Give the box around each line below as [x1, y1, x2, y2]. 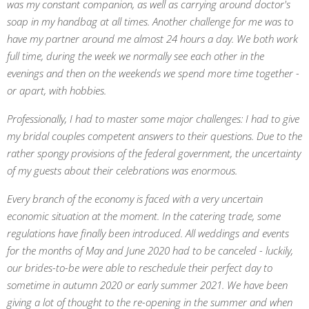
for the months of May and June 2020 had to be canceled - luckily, [7, 243, 293, 258]
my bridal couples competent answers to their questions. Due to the [7, 128, 302, 143]
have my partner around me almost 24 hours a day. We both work [7, 31, 298, 46]
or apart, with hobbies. [7, 83, 106, 98]
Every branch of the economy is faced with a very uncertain [7, 191, 263, 206]
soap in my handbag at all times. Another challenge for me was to [7, 14, 293, 29]
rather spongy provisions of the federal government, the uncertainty [7, 146, 301, 161]
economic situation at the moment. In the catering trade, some [7, 208, 281, 223]
